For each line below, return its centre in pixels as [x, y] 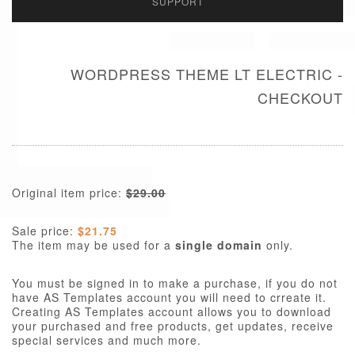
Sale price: [45, 231]
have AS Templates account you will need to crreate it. [169, 297]
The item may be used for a [94, 245]
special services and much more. [107, 340]
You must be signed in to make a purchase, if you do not [175, 283]
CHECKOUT [300, 97]
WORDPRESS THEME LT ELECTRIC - [207, 74]
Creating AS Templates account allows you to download [172, 311]
